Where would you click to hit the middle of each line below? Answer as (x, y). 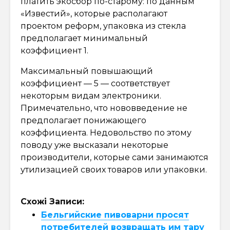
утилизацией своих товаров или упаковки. (114, 169)
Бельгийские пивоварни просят (115, 215)
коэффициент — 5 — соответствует (95, 83)
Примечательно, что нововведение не (104, 108)
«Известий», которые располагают (94, 13)
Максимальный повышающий (87, 71)
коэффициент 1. (54, 50)
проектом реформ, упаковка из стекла (103, 26)
